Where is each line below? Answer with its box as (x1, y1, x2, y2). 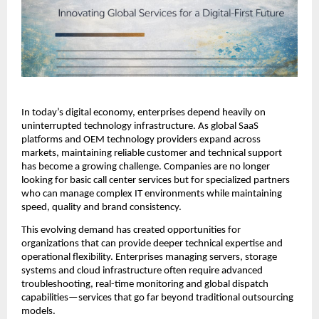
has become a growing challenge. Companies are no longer (21, 161, 270, 172)
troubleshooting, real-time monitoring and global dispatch (21, 278, 268, 290)
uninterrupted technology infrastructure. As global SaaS (21, 120, 258, 132)
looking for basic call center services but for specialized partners (21, 174, 290, 186)
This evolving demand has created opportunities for (21, 224, 241, 236)
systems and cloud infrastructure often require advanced (21, 265, 263, 276)
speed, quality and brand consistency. (21, 202, 182, 213)
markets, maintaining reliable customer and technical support (21, 147, 282, 159)
